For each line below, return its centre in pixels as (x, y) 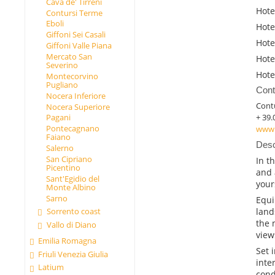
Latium (51, 267)
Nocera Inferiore (76, 95)
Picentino (63, 167)
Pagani (58, 118)
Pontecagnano (72, 129)
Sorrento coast (73, 211)
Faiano (58, 137)
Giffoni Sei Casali (76, 35)
